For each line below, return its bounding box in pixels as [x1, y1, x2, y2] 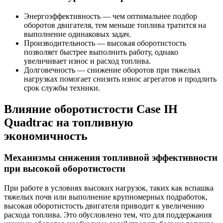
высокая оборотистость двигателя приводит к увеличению [4, 202, 204, 211]
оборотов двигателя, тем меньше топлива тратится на [24, 20, 206, 29]
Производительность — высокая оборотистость [24, 38, 186, 47]
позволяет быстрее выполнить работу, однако [24, 47, 178, 56]
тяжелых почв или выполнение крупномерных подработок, [4, 193, 208, 202]
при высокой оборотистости [4, 163, 125, 174]
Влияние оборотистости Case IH [4, 102, 178, 115]
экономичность [4, 129, 88, 142]
